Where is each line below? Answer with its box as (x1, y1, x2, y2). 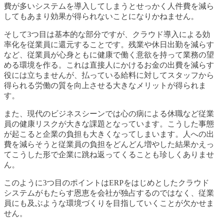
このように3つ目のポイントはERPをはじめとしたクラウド (4, 179, 209, 187)
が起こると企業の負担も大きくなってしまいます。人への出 (4, 130, 214, 139)
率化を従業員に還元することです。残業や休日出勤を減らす (4, 40, 214, 49)
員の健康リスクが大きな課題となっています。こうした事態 (4, 120, 214, 128)
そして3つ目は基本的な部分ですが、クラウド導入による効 (4, 30, 210, 39)
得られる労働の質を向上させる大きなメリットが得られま (4, 81, 206, 90)
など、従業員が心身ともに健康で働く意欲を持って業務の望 (4, 51, 214, 59)
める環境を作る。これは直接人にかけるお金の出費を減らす (4, 61, 214, 70)
